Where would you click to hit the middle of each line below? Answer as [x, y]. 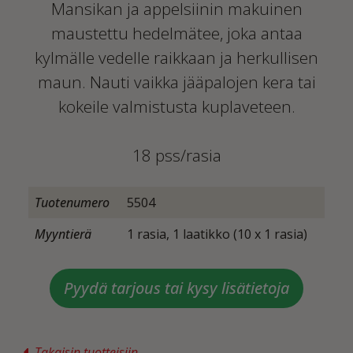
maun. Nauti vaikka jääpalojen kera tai [176, 82]
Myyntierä [63, 234]
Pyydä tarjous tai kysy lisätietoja [176, 288]
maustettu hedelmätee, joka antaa [176, 33]
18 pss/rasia [176, 155]
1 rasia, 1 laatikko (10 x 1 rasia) [217, 234]
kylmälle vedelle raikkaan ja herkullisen [176, 58]
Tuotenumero [72, 203]
